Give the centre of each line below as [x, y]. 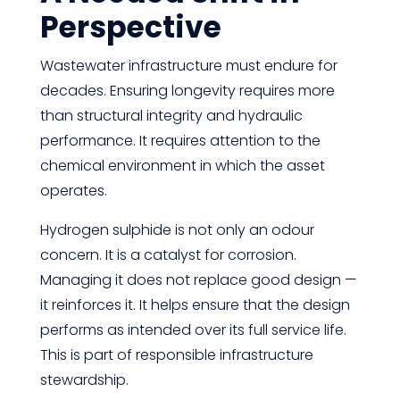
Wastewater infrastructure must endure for [188, 66]
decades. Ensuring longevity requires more [187, 91]
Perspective [130, 27]
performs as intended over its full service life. [193, 330]
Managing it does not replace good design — [198, 280]
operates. [73, 191]
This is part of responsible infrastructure [176, 355]
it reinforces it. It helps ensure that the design [195, 305]
